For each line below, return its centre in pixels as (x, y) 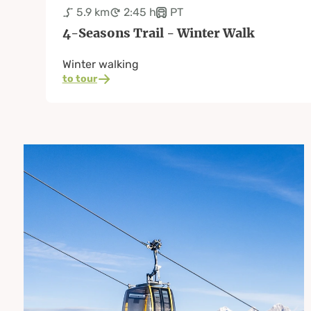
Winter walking (100, 64)
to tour (79, 79)
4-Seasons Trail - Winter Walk (158, 33)
